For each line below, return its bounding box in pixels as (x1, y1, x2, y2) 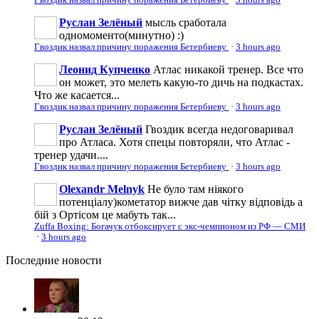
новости (59, 253, 102, 266)
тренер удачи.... (34, 148, 108, 161)
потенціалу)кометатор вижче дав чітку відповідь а (59, 195, 303, 208)
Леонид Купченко (59, 63, 150, 75)
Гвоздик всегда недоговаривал (145, 122, 293, 135)
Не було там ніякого (147, 182, 244, 195)
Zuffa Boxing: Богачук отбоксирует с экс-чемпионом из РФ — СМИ (34, 221, 305, 231)
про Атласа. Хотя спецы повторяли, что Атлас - (59, 135, 290, 148)
